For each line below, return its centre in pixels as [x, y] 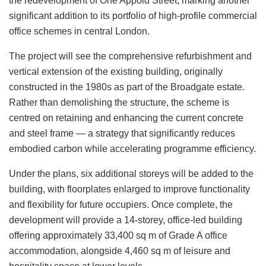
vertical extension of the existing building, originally [116, 71]
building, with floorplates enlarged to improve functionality [129, 189]
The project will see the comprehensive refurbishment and [130, 56]
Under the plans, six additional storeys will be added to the [131, 173]
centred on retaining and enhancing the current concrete [126, 118]
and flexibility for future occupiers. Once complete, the [121, 204]
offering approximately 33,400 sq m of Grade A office [118, 235]
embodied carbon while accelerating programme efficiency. [132, 148]
